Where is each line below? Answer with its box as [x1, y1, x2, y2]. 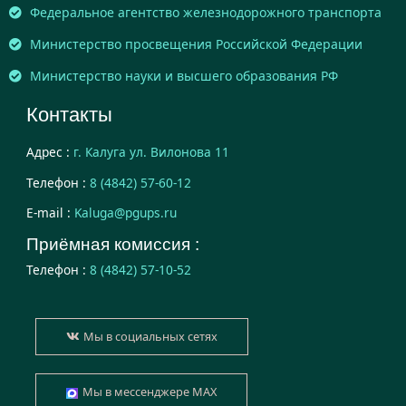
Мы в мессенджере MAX [82, 383, 217, 401]
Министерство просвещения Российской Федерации [29, 34, 362, 53]
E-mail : [26, 204, 71, 222]
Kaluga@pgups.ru [74, 204, 177, 222]
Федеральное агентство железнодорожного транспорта [29, 3, 382, 21]
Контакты [26, 102, 112, 126]
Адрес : [26, 142, 70, 160]
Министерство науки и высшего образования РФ [29, 66, 338, 84]
